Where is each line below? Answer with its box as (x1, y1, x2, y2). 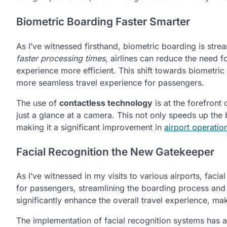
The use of (16, 97, 59, 108)
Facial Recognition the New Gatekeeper (16, 145, 214, 158)
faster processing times (16, 53, 105, 63)
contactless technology (59, 97, 153, 108)
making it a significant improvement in (16, 122, 164, 132)
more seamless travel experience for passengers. (16, 77, 204, 88)
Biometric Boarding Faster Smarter (16, 15, 190, 28)
